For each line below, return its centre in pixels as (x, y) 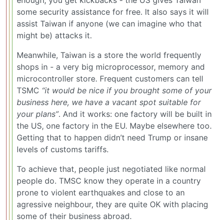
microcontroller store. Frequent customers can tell (110, 78)
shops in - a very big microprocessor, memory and (111, 67)
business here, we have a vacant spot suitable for (109, 102)
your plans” (38, 114)
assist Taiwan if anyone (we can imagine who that (109, 23)
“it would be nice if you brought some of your (127, 90)
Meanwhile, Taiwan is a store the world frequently (109, 55)
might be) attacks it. (54, 35)
